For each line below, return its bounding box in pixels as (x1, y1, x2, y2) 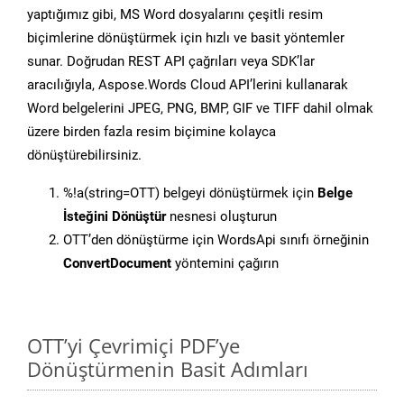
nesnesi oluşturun (166, 208, 277, 225)
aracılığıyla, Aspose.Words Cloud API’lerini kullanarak (27, 77, 348, 94)
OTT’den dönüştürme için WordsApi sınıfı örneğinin (63, 232, 369, 249)
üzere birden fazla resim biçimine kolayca (27, 124, 276, 141)
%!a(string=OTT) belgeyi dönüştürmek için (63, 185, 317, 202)
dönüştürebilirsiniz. (27, 147, 142, 164)
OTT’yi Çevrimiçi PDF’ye (27, 332, 240, 360)
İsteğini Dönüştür (63, 208, 166, 225)
